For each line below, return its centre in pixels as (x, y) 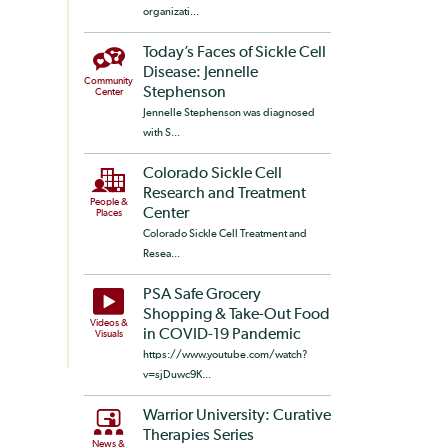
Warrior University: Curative (236, 416)
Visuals (108, 334)
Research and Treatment (224, 194)
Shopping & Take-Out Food (236, 315)
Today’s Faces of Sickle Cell (234, 53)
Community (108, 81)
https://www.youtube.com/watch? (224, 354)
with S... (161, 132)
